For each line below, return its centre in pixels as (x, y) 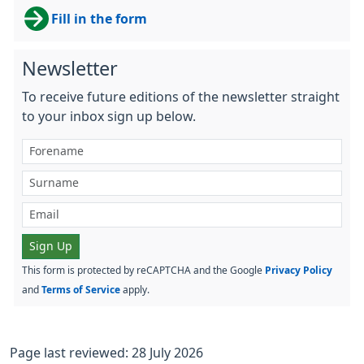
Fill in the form (99, 18)
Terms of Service (81, 290)
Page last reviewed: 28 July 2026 (106, 352)
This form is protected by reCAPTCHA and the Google (143, 270)
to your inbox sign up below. (109, 116)
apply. (135, 290)
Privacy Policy (299, 270)
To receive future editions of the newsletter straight (181, 96)
